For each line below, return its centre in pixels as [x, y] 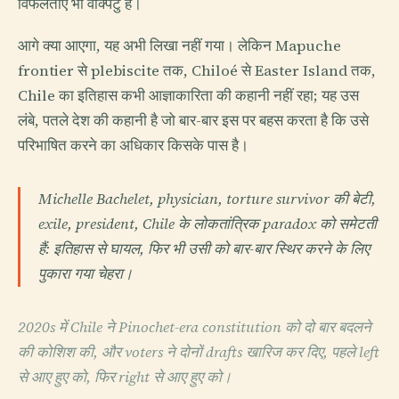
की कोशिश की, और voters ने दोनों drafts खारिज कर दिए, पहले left [199, 353]
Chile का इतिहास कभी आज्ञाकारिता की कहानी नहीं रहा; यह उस [188, 96]
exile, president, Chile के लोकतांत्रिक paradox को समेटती [208, 224]
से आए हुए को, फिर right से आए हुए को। [125, 378]
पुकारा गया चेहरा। [85, 274]
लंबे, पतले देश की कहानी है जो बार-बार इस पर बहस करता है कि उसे [193, 121]
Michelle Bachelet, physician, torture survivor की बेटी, [207, 199]
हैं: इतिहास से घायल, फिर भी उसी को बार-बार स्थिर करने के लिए [204, 249]
